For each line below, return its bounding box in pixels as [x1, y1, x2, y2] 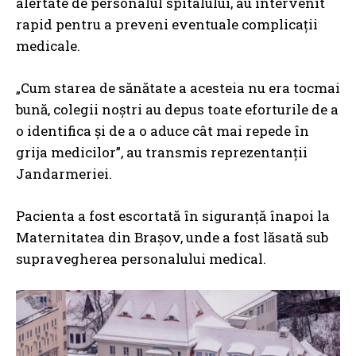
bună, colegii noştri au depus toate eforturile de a [16, 99, 339, 118]
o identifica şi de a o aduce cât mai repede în [16, 121, 309, 140]
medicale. [16, 36, 80, 55]
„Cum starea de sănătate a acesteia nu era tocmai [16, 78, 340, 97]
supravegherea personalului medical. [16, 249, 266, 268]
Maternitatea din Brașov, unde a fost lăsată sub [16, 227, 328, 246]
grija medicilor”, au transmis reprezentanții [16, 142, 308, 161]
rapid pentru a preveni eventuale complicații [16, 14, 318, 33]
